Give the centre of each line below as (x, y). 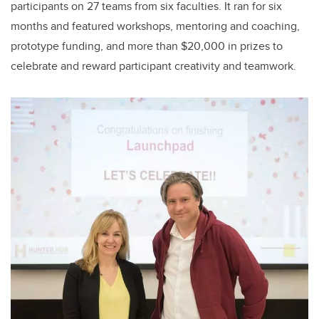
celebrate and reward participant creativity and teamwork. (153, 66)
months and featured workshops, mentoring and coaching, (155, 26)
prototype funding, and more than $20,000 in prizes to (147, 46)
